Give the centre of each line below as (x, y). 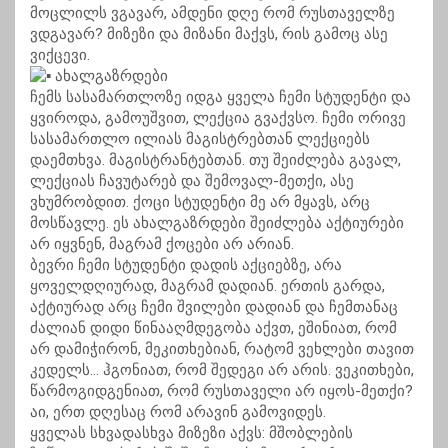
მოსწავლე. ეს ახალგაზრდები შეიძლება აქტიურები (217, 223)
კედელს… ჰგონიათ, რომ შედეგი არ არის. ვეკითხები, (222, 370)
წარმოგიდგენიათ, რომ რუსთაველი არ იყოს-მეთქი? (221, 391)
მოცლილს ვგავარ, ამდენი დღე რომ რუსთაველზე (212, 13)
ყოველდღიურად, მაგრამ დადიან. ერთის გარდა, (207, 286)
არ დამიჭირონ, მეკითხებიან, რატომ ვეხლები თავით (222, 349)
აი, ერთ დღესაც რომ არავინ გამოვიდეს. (178, 412)
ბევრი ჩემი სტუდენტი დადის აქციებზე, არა (186, 265)
